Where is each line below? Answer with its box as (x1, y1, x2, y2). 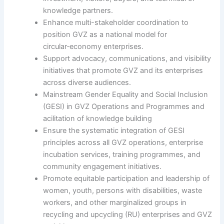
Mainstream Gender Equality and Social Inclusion (43, 90, 208, 99)
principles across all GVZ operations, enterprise (43, 138, 203, 147)
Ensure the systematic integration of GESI (43, 126, 185, 135)
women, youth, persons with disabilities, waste (43, 186, 202, 195)
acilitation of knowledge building (43, 114, 152, 123)
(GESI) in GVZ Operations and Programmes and (43, 102, 205, 111)
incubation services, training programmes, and (43, 150, 201, 159)
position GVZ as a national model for (43, 30, 167, 39)
